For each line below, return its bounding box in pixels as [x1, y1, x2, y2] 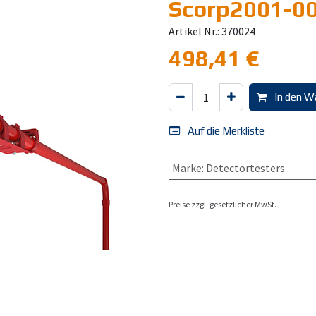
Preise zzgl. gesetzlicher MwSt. [169, 199, 276, 209]
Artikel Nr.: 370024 [169, 24, 255, 38]
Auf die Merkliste [188, 125, 265, 137]
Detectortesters [205, 161, 285, 175]
